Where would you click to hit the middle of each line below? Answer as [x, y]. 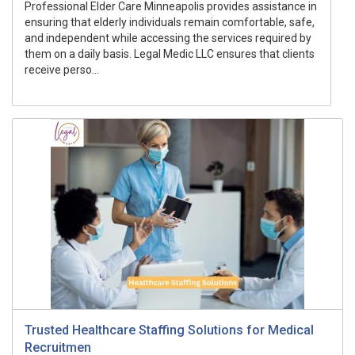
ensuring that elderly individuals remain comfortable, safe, [170, 22]
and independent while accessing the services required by [168, 38]
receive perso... [62, 70]
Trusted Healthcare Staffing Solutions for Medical [169, 330]
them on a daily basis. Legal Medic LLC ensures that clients [170, 54]
